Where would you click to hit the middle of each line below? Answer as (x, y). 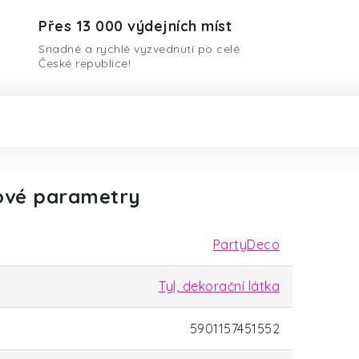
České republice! (85, 63)
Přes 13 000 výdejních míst (135, 26)
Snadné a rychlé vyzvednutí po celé (139, 49)
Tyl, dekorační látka (219, 286)
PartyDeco (246, 244)
